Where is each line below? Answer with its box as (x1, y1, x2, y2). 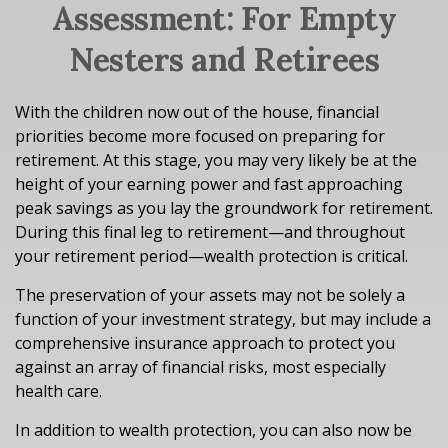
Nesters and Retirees (69, 39, 379, 80)
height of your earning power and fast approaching (15, 173, 403, 195)
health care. (15, 380, 102, 402)
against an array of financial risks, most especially (15, 356, 386, 378)
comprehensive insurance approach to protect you (15, 332, 395, 354)
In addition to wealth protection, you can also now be (15, 419, 412, 441)
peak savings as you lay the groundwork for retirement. (15, 197, 433, 219)
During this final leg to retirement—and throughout (15, 221, 405, 243)
